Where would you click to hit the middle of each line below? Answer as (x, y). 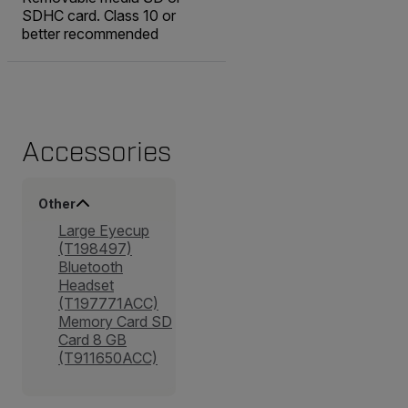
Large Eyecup (104, 231)
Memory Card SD (115, 322)
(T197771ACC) (108, 304)
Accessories (97, 153)
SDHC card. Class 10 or (99, 16)
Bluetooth (91, 267)
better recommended (90, 34)
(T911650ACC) (108, 358)
